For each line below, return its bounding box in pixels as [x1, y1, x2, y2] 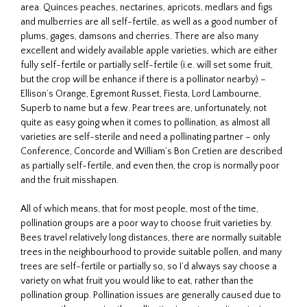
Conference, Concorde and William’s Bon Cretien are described [21, 145, 282, 157]
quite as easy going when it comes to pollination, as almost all [21, 116, 270, 128]
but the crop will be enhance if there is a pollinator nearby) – [21, 73, 266, 85]
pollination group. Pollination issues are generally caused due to [21, 289, 281, 301]
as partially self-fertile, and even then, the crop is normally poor [21, 160, 280, 171]
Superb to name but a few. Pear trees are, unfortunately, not [21, 102, 267, 114]
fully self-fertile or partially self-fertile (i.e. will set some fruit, [21, 59, 273, 71]
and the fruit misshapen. [21, 174, 119, 186]
